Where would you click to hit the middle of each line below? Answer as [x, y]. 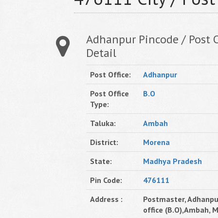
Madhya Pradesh [173, 161]
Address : [106, 199]
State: [101, 161]
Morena [156, 142]
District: [104, 142]
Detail [101, 53]
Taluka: [103, 123]
